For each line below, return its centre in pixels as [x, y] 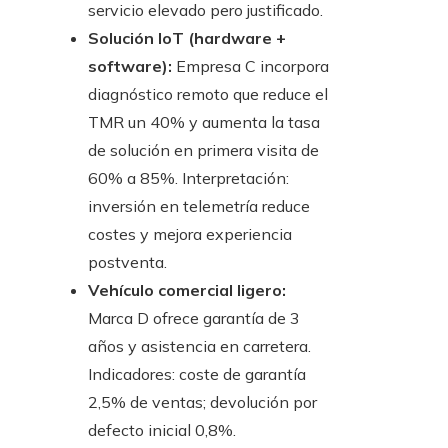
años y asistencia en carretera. [199, 346]
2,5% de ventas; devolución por [202, 402]
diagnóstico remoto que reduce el [208, 94]
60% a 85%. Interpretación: [188, 178]
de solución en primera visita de [203, 150]
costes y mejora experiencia [190, 234]
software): [130, 66]
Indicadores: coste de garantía [197, 374]
